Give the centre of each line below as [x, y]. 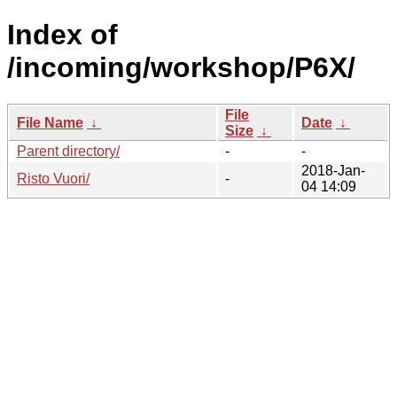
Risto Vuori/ [53, 178]
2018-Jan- [333, 170]
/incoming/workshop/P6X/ [181, 68]
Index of [62, 35]
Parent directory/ [68, 151]
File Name [50, 122]
